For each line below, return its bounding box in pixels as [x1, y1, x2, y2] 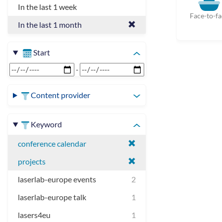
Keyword [30, 119, 62, 129]
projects [18, 157, 46, 166]
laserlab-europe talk [18, 192, 86, 202]
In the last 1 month [18, 20, 82, 29]
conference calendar [18, 139, 86, 148]
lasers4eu [18, 210, 51, 220]
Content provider [30, 90, 90, 100]
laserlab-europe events [18, 174, 96, 184]
